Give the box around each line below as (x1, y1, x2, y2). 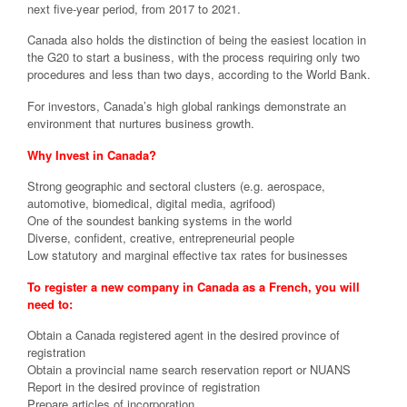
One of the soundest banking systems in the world (27, 212, 292, 230)
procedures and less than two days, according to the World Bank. (27, 65, 371, 84)
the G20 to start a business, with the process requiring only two (27, 48, 360, 66)
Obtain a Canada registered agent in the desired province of (27, 326, 340, 344)
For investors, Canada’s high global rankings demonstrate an (27, 96, 346, 114)
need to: (27, 294, 73, 313)
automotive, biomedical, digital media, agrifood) (27, 194, 275, 213)
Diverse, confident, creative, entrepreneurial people (27, 229, 294, 247)
